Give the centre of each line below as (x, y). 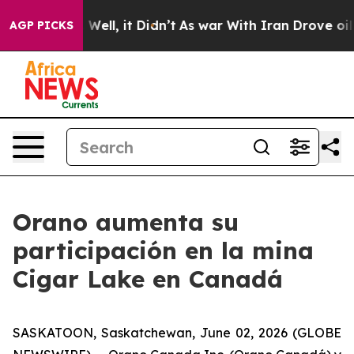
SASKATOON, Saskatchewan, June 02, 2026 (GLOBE (177, 333)
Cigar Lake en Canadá (148, 279)
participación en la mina (163, 250)
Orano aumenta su (126, 222)
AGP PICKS (41, 25)
